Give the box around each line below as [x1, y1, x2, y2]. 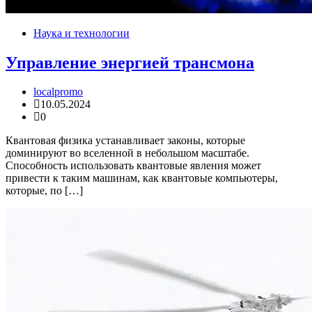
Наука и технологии [33, 26, 130, 39]
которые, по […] [6, 185, 83, 197]
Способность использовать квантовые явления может [6, 159, 261, 172]
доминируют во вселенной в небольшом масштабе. [6, 147, 249, 159]
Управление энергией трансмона [6, 53, 254, 72]
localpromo [33, 86, 83, 98]
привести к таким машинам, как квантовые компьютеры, [6, 172, 278, 185]
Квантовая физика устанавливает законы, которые [6, 134, 245, 147]
